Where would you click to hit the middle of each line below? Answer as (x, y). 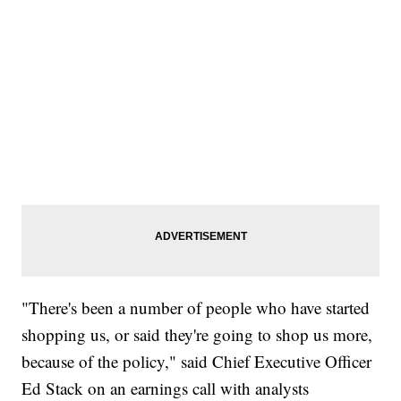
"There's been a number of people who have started (196, 307)
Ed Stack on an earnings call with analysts (166, 388)
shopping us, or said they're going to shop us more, (197, 334)
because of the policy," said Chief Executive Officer (197, 361)
